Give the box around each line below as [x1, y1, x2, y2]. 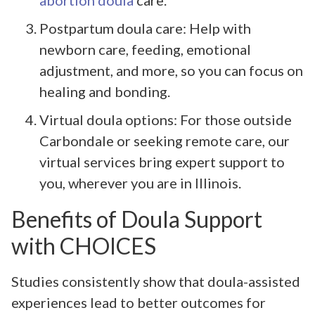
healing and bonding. [39, 82, 170, 100]
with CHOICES [11, 231, 156, 259]
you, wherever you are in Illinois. [39, 174, 241, 191]
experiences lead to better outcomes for [11, 293, 266, 311]
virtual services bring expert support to [39, 153, 285, 170]
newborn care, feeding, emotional [39, 40, 251, 58]
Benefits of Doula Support [11, 205, 262, 233]
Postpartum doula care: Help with [39, 19, 251, 37]
